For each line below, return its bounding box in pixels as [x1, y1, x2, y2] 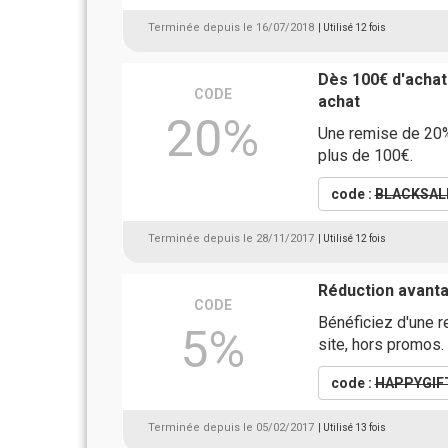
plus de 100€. [317, 146, 413, 165]
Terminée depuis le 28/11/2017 [148, 232, 314, 245]
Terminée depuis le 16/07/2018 [148, 21, 314, 34]
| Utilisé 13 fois [318, 422, 386, 433]
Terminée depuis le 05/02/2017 [148, 421, 314, 434]
